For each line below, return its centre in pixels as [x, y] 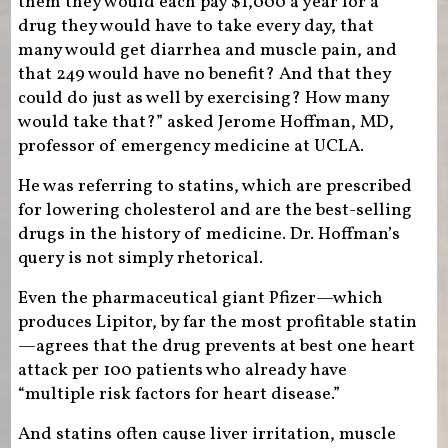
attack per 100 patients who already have [182, 371]
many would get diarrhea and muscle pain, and [207, 51]
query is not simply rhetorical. [140, 259]
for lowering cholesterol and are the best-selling [214, 211]
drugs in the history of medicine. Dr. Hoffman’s [208, 235]
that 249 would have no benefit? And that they [204, 75]
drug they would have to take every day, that [195, 27]
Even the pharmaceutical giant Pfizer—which [200, 299]
